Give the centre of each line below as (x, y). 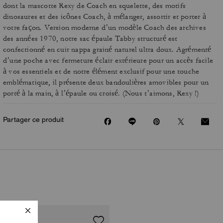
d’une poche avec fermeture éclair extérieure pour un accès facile (108, 60)
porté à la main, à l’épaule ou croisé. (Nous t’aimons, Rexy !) (101, 93)
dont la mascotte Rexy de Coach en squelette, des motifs (95, 6)
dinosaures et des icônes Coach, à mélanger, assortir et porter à (105, 17)
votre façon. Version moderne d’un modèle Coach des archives (105, 28)
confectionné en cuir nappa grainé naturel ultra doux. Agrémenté (107, 50)
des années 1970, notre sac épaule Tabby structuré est (90, 39)
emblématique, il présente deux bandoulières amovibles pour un (106, 82)
